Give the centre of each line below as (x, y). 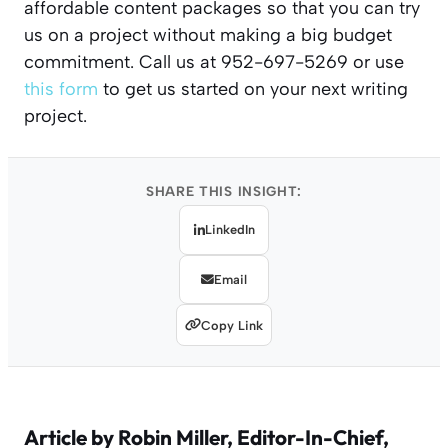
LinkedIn (229, 230)
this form (61, 88)
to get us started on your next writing (253, 88)
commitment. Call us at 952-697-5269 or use (214, 61)
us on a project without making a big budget (208, 34)
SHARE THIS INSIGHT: (224, 190)
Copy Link (232, 325)
